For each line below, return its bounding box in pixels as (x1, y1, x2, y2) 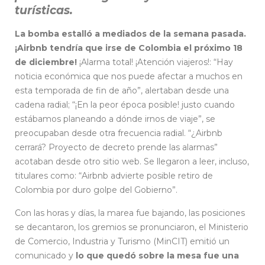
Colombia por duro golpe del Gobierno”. (15, 185, 177, 196)
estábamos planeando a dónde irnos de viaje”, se (15, 114, 215, 125)
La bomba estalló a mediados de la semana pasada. (15, 28, 246, 40)
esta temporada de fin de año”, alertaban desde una (15, 85, 229, 96)
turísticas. (15, 4, 73, 18)
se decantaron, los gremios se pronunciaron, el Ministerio (15, 222, 248, 233)
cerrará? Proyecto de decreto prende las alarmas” (15, 142, 218, 153)
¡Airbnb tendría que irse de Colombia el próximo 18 (15, 43, 243, 54)
